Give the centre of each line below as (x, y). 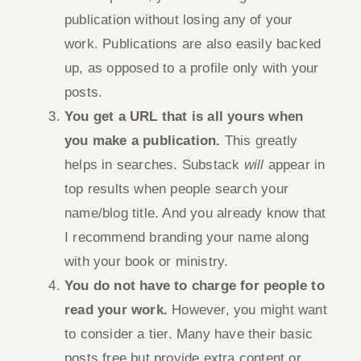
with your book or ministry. (147, 261)
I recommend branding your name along (187, 237)
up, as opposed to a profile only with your (192, 68)
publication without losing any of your (179, 20)
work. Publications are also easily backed (193, 44)
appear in (297, 165)
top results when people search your (176, 189)
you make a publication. (143, 141)
